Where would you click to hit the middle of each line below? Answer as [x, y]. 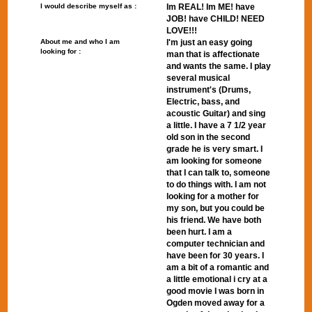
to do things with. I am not [216, 185]
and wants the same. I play [219, 66]
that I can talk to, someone [218, 173]
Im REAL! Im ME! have [211, 7]
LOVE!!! [182, 31]
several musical [198, 78]
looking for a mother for [213, 196]
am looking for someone [214, 161]
